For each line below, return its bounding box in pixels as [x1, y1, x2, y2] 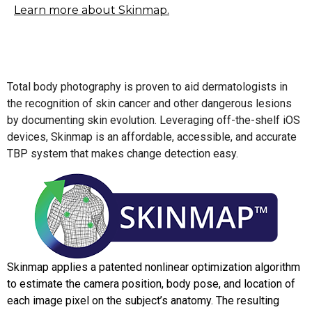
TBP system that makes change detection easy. [7, 146, 238, 160]
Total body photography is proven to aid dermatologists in [7, 79, 288, 93]
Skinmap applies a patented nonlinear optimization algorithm [7, 260, 300, 274]
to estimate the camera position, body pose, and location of [7, 276, 295, 290]
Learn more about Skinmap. [14, 3, 169, 17]
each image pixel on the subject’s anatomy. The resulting [7, 293, 279, 307]
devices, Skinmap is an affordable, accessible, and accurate [7, 130, 297, 143]
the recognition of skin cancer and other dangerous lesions [7, 96, 292, 110]
